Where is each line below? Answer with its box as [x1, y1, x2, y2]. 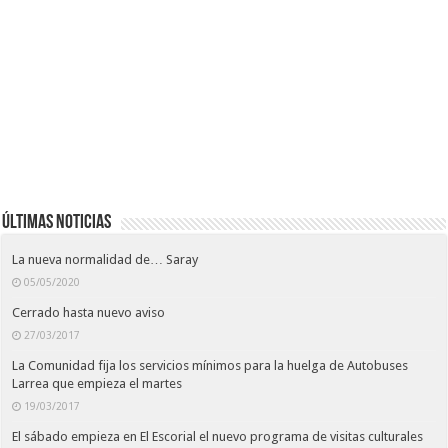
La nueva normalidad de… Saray [12, 252, 199, 268]
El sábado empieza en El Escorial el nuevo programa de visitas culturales [12, 429, 424, 445]
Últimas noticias [2, 213, 112, 234]
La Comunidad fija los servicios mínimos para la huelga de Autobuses [12, 358, 409, 374]
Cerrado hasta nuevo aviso [12, 305, 166, 321]
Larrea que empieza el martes [12, 376, 183, 392]
